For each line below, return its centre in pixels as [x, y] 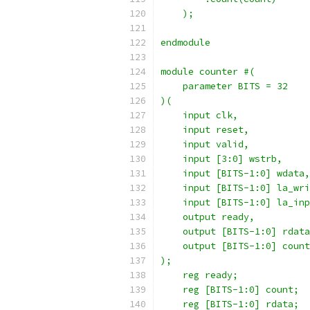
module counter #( [208, 72]
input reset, [205, 130]
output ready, [208, 217]
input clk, [199, 115]
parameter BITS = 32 [224, 86]
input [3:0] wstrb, [221, 159]
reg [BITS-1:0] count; [230, 290]
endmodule [185, 43]
